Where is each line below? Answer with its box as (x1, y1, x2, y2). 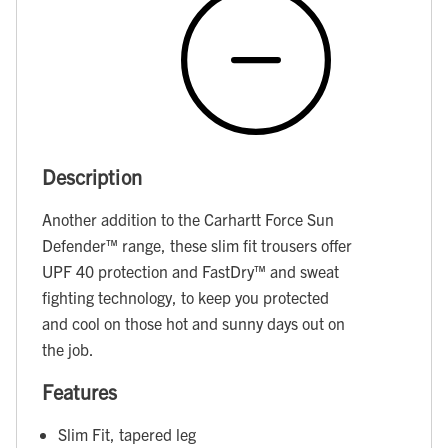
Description (42, 163, 142, 189)
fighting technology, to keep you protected (42, 287, 329, 308)
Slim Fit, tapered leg (58, 424, 196, 445)
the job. (42, 339, 94, 360)
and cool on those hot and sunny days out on (42, 313, 345, 334)
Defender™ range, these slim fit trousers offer (42, 235, 352, 256)
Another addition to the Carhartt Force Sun (42, 209, 334, 230)
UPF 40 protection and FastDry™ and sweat (42, 261, 339, 282)
